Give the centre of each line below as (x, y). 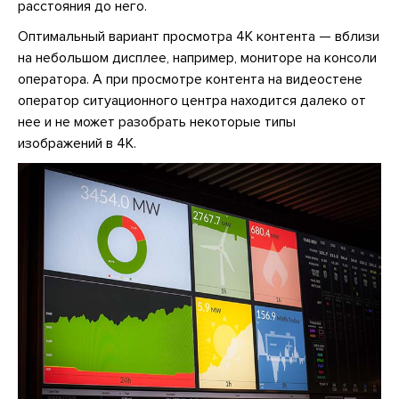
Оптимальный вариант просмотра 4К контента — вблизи (199, 37)
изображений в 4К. (77, 144)
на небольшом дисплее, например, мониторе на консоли (197, 58)
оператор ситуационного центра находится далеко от (192, 101)
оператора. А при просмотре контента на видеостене (190, 80)
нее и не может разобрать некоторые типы (157, 122)
